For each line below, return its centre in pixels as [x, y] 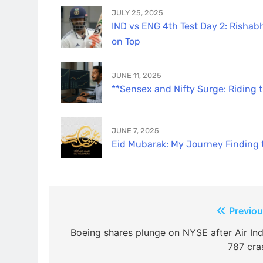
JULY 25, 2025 [137, 12]
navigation [97, 235]
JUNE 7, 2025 [135, 130]
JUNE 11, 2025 [136, 75]
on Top [126, 42]
